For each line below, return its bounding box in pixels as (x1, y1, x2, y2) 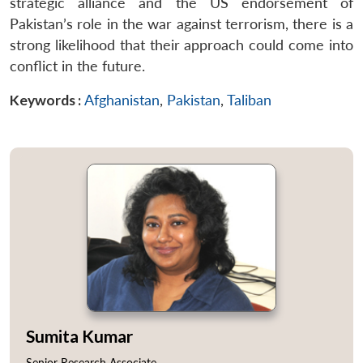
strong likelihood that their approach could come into (10, 36, 353, 53)
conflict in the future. (10, 57, 145, 75)
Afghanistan (84, 91, 160, 109)
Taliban (227, 91, 271, 109)
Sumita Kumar (26, 325, 133, 346)
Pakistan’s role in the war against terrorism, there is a (10, 15, 353, 32)
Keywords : (10, 91, 81, 109)
